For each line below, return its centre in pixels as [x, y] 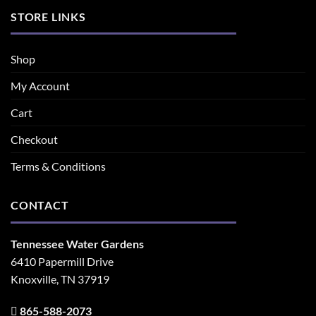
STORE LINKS [48, 16]
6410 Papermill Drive [62, 261]
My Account [40, 86]
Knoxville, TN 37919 [60, 279]
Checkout [34, 140]
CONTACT [40, 205]
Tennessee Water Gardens [77, 243]
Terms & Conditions [58, 166]
